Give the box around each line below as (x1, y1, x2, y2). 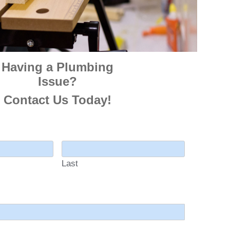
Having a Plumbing (2, 60, 114, 74)
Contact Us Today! (4, 93, 112, 107)
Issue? (38, 74, 78, 89)
